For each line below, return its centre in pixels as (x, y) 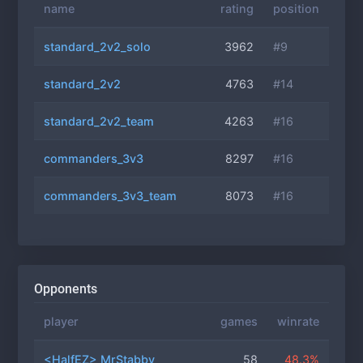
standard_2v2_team (99, 121)
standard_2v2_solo (97, 47)
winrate (298, 321)
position (296, 9)
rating (237, 9)
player (61, 321)
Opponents (66, 289)
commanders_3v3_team (110, 196)
